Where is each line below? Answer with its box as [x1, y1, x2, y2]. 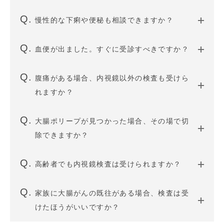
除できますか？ [35, 131, 89, 139]
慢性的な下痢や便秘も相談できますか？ [35, 16, 174, 24]
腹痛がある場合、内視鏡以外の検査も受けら [35, 74, 189, 82]
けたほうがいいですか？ [35, 203, 120, 211]
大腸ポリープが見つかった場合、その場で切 [35, 117, 189, 125]
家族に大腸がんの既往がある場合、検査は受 [35, 189, 189, 197]
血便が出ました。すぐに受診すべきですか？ [35, 45, 189, 53]
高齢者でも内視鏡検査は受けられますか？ [35, 160, 181, 168]
